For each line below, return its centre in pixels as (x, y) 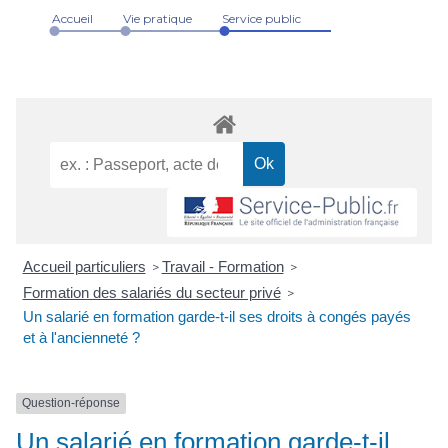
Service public (261, 18)
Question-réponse (71, 403)
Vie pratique (157, 18)
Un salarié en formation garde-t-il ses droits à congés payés (216, 317)
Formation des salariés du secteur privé (151, 293)
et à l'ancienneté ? (81, 338)
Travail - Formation (222, 267)
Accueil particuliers (84, 267)
